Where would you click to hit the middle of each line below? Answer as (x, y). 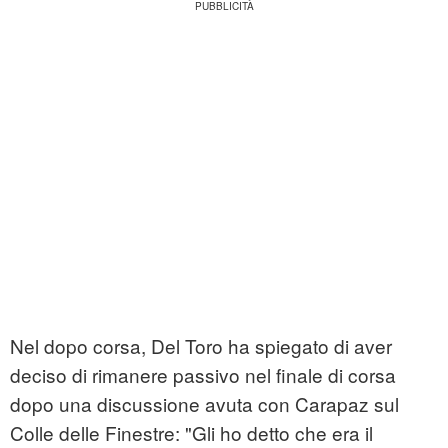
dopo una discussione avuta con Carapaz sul (204, 404)
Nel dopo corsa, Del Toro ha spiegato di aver (201, 346)
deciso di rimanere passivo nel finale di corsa (203, 375)
